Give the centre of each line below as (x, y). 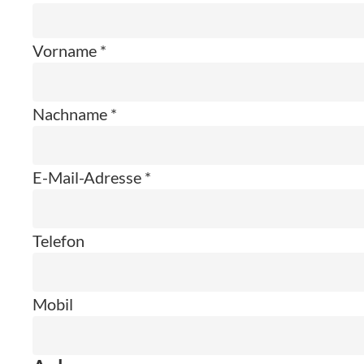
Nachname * (75, 114)
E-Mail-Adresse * (92, 178)
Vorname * (69, 51)
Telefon (58, 241)
